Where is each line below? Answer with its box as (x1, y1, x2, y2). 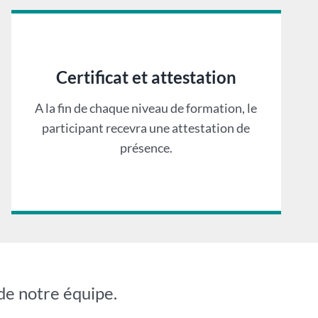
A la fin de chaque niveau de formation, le (35, 99, 258, 116)
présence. (119, 139, 172, 155)
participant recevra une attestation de (42, 119, 251, 136)
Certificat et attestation (55, 66, 236, 87)
